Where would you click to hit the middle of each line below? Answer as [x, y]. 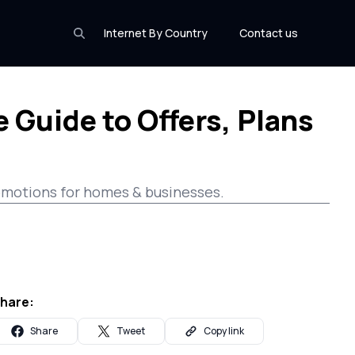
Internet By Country [156, 33]
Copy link [224, 331]
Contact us [269, 33]
